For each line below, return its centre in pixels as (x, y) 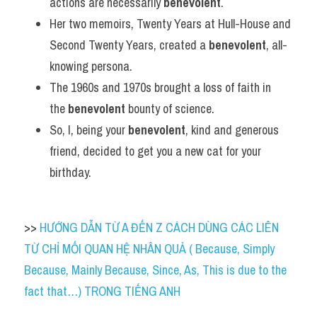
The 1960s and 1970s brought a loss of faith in (160, 87)
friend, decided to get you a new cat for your (155, 151)
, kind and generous (232, 130)
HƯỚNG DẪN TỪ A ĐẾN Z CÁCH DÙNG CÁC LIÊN (159, 227)
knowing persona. (91, 66)
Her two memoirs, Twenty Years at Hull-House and (170, 24)
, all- (277, 45)
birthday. (70, 172)
